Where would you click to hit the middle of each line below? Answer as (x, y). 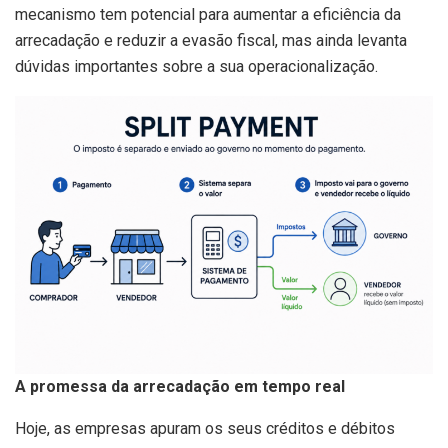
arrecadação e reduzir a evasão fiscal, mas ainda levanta (211, 40)
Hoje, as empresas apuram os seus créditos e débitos (205, 429)
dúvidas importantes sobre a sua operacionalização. (196, 66)
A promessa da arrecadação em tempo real (182, 387)
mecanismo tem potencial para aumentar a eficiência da (208, 14)
